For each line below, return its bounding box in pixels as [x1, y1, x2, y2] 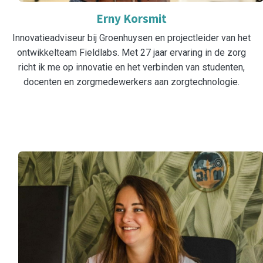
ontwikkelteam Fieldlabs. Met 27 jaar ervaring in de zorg [17, 47, 246, 59]
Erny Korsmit [96, 11, 167, 27]
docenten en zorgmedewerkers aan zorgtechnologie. [23, 76, 240, 88]
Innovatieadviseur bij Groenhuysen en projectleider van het [12, 32, 251, 44]
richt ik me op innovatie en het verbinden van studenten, [18, 62, 245, 73]
